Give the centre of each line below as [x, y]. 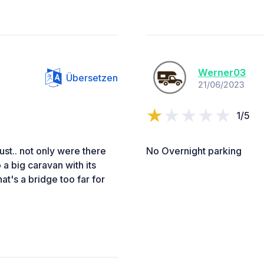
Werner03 [222, 73]
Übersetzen [92, 77]
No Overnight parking [194, 151]
